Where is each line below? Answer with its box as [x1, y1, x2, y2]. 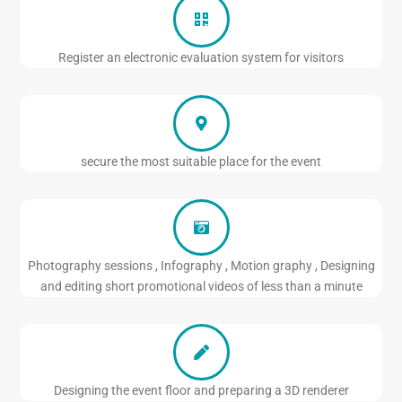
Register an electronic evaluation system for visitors [58, 50, 344, 66]
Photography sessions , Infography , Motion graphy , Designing [27, 258, 375, 274]
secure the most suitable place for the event [81, 154, 321, 170]
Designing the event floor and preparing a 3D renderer [53, 383, 349, 398]
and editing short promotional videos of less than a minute [39, 279, 363, 294]
